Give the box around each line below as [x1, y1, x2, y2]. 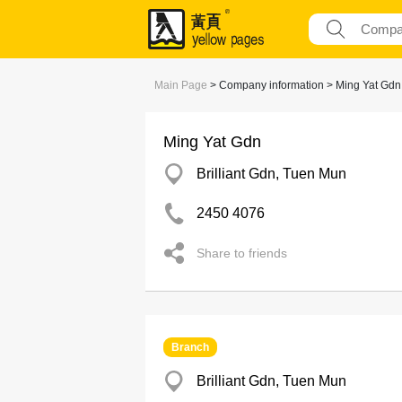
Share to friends [197, 246, 287, 260]
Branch [171, 341, 209, 354]
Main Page [154, 79, 207, 92]
